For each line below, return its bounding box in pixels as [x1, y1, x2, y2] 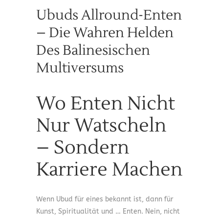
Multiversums [36, 59, 124, 77]
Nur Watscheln [36, 114, 166, 138]
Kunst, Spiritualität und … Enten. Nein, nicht [36, 207, 180, 216]
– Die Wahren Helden [36, 24, 174, 42]
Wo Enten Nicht [36, 92, 175, 116]
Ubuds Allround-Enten [36, 6, 182, 24]
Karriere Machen [36, 158, 182, 182]
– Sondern [36, 136, 129, 160]
